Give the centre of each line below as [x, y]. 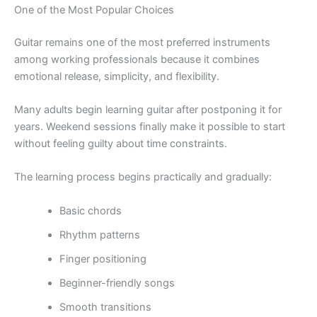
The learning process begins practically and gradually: [143, 177]
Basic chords [90, 211]
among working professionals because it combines [137, 59]
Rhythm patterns [99, 235]
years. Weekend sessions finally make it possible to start [150, 127]
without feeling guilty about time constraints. [121, 144]
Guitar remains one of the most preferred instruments [142, 42]
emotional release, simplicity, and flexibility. [117, 76]
